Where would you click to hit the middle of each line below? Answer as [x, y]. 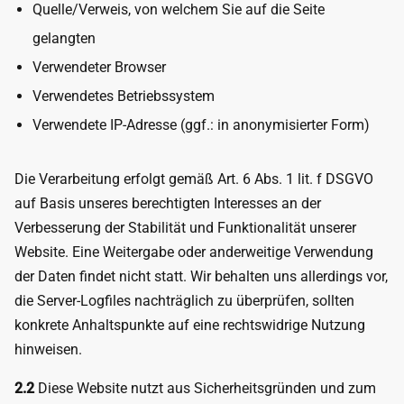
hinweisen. [48, 349]
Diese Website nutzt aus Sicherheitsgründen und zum [205, 388]
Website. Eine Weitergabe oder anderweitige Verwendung [194, 252]
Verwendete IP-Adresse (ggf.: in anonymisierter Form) [201, 125]
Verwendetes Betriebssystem [124, 96]
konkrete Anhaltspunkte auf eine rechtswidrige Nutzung [190, 325]
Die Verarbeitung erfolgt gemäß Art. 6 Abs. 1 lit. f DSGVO [194, 179]
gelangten [64, 38]
